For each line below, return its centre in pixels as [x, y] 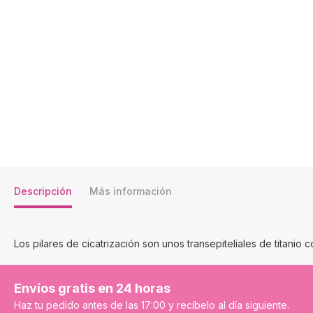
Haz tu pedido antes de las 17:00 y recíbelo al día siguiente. [152, 305]
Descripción [43, 191]
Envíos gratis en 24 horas [92, 288]
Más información [131, 191]
